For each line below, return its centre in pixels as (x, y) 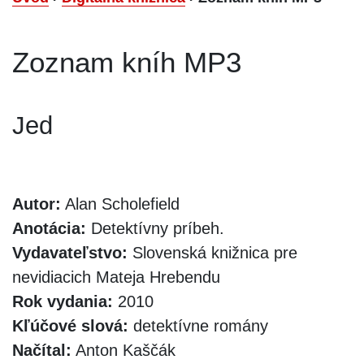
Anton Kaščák (123, 350)
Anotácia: (49, 228)
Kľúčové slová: (70, 325)
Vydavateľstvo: (70, 252)
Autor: (37, 204)
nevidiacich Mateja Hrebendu (116, 277)
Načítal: (42, 350)
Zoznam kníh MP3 (127, 62)
